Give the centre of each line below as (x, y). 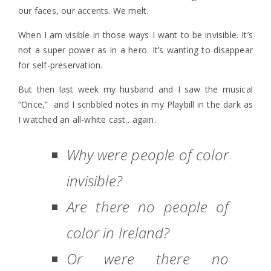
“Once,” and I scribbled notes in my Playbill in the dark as (135, 104)
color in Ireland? (118, 233)
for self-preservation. (60, 65)
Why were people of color (148, 155)
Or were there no (148, 259)
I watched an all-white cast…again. (87, 119)
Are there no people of (148, 207)
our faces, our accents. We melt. (83, 11)
